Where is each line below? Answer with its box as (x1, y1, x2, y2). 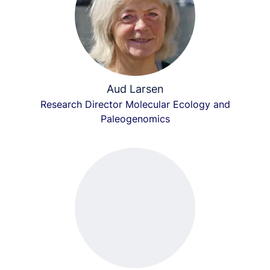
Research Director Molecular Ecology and (40, 98, 230, 110)
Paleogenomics (100, 113, 170, 125)
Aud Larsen (106, 83, 164, 95)
